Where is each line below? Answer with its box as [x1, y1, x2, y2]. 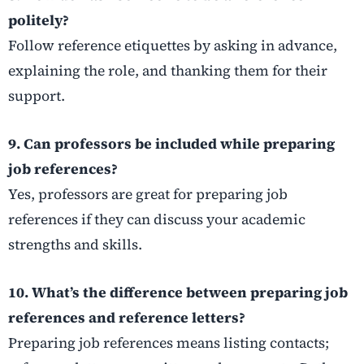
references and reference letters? [8, 307, 245, 327]
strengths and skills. [8, 234, 142, 254]
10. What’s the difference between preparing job [8, 282, 348, 302]
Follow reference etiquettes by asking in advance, [8, 35, 337, 55]
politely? [8, 10, 69, 30]
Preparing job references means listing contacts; [8, 332, 329, 353]
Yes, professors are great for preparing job [8, 184, 288, 204]
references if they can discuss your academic [8, 209, 305, 229]
